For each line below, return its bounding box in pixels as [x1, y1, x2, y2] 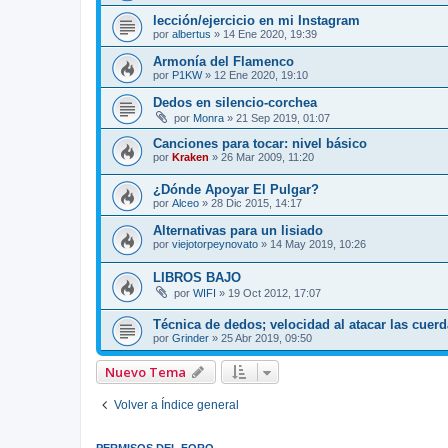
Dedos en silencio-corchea [153, 94, 317, 110]
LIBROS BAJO [153, 269, 241, 285]
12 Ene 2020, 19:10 [214, 68, 308, 81]
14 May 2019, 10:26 [270, 238, 366, 251]
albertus [172, 27, 211, 40]
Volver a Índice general [114, 397, 239, 412]
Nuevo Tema [105, 362, 186, 381]
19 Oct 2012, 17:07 [228, 286, 321, 299]
